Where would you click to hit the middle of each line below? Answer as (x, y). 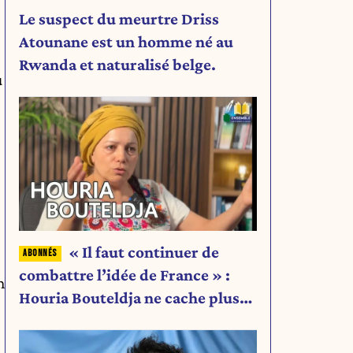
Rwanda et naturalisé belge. (117, 64)
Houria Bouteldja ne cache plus (129, 297)
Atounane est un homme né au (126, 41)
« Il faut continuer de (143, 252)
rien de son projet (81, 320)
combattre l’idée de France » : (124, 275)
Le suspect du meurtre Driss (119, 19)
